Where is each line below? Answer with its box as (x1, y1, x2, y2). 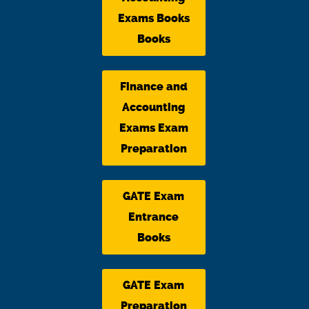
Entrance (128, 210, 179, 223)
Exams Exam (119, 121, 188, 134)
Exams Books (117, 11, 190, 25)
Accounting (122, 100, 185, 114)
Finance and (119, 79, 188, 93)
